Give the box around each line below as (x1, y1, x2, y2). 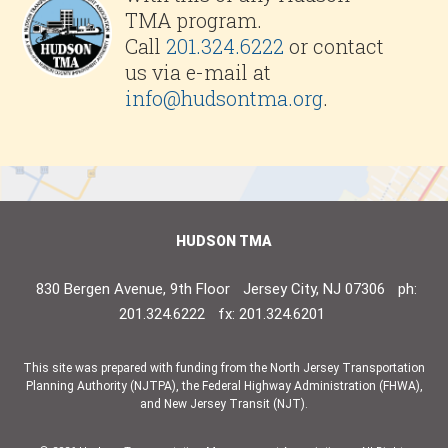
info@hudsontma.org (125, 85, 324, 112)
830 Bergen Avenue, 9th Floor (36, 280, 230, 299)
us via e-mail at (125, 59, 272, 86)
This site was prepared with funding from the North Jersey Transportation (23, 361, 425, 376)
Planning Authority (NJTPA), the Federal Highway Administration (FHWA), (25, 379, 423, 394)
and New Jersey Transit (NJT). (140, 397, 308, 412)
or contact (284, 33, 385, 60)
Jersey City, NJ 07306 (243, 280, 385, 299)
